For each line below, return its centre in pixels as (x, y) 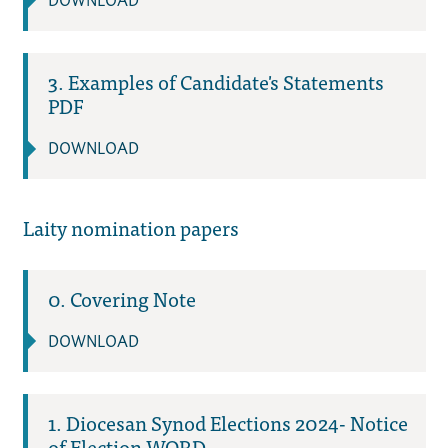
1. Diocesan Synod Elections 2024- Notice (227, 422)
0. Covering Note (121, 298)
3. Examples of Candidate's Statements (215, 82)
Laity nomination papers (130, 227)
